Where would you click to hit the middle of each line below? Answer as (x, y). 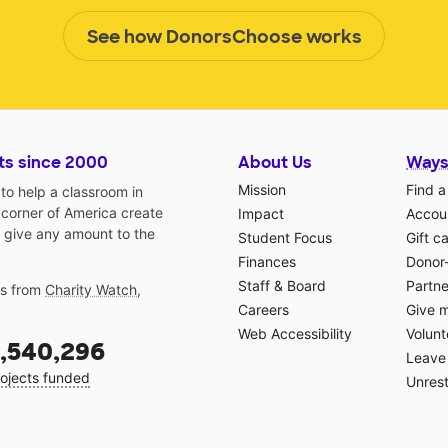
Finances (267, 261)
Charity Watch (91, 289)
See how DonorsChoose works (224, 36)
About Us (275, 162)
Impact (261, 213)
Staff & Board (282, 285)
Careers (263, 309)
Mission (262, 189)
